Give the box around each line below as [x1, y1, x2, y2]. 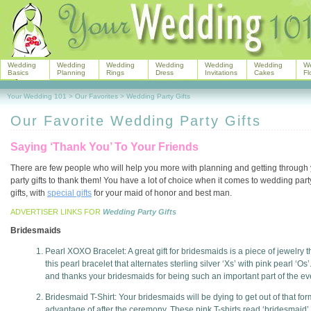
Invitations [205, 69, 237, 76]
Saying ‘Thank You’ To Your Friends [10, 141, 199, 153]
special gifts [47, 188, 92, 198]
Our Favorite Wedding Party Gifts [10, 113, 261, 128]
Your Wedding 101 [7, 92, 67, 100]
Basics [8, 69, 28, 76]
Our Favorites [75, 92, 118, 100]
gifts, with [10, 188, 47, 198]
